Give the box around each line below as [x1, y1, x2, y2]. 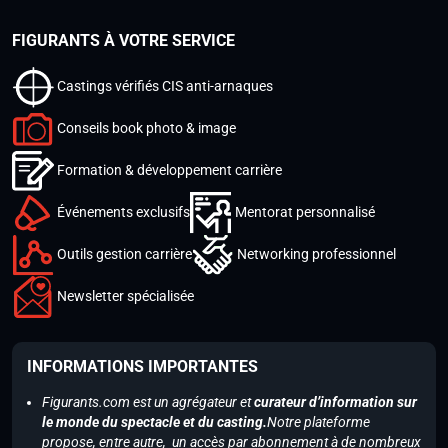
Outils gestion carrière [57, 245, 192, 262]
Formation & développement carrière [57, 161, 282, 178]
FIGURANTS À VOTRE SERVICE [12, 31, 235, 51]
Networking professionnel [237, 245, 396, 262]
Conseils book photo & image [57, 119, 236, 136]
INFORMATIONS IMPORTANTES [27, 357, 258, 377]
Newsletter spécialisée [57, 287, 194, 304]
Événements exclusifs [57, 203, 190, 220]
